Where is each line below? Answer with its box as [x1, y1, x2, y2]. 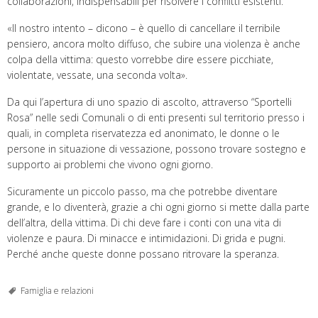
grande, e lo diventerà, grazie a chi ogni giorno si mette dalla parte [7, 199, 309, 214]
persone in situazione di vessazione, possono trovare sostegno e [7, 141, 306, 155]
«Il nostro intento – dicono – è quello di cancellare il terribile [7, 21, 280, 35]
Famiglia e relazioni [21, 284, 94, 297]
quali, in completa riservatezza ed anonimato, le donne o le [7, 126, 280, 140]
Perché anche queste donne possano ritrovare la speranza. [7, 246, 279, 261]
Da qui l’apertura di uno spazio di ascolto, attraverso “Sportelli [7, 94, 292, 109]
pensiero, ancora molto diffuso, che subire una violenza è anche [7, 36, 300, 50]
